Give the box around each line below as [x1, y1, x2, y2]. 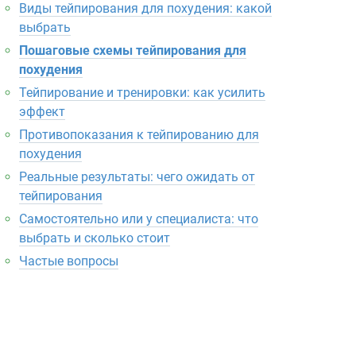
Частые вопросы [19, 253, 118, 269]
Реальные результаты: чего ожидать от [19, 169, 255, 184]
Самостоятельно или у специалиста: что [19, 211, 258, 226]
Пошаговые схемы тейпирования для [19, 43, 246, 58]
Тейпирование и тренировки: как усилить [19, 85, 265, 100]
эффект [19, 104, 65, 119]
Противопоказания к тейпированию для [19, 127, 259, 142]
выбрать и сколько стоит [19, 230, 170, 246]
